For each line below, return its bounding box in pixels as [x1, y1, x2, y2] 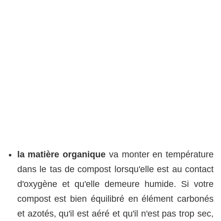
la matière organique [17, 149, 106, 159]
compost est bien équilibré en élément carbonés [17, 193, 214, 204]
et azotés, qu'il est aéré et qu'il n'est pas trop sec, [17, 208, 214, 219]
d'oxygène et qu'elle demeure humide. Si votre [17, 179, 214, 189]
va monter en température [106, 149, 214, 159]
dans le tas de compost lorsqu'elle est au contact [17, 164, 214, 174]
